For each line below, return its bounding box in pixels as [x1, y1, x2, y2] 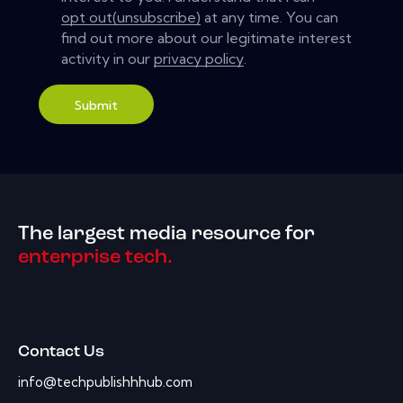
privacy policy [154, 49, 245, 67]
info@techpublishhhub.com [18, 372, 193, 390]
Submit [75, 97, 118, 114]
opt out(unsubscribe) [61, 7, 201, 26]
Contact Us [18, 343, 104, 361]
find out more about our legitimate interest [61, 28, 353, 47]
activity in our [61, 49, 155, 67]
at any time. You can [201, 7, 339, 26]
